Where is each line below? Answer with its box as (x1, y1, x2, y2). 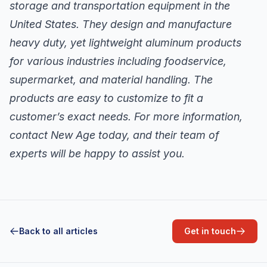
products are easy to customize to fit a (10, 92, 203, 105)
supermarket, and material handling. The (10, 73, 213, 86)
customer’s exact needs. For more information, (10, 110, 243, 123)
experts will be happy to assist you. (10, 147, 185, 160)
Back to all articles (19, 225, 98, 236)
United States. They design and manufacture (10, 18, 232, 31)
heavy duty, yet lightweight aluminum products (10, 36, 241, 49)
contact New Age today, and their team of (10, 129, 219, 142)
